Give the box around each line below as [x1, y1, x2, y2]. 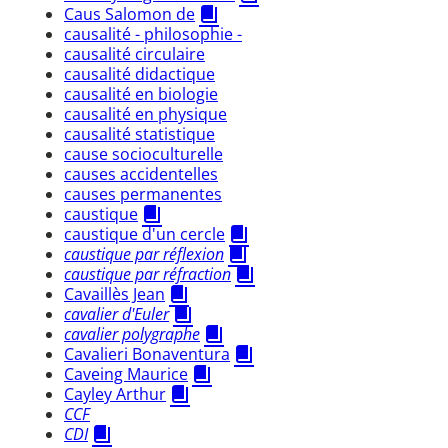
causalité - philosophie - [64, 22, 242, 45]
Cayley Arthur [64, 382, 166, 405]
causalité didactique [64, 62, 215, 85]
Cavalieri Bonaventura [64, 342, 230, 365]
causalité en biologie [64, 82, 218, 105]
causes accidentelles [64, 162, 218, 185]
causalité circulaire [64, 42, 205, 65]
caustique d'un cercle [64, 222, 225, 245]
